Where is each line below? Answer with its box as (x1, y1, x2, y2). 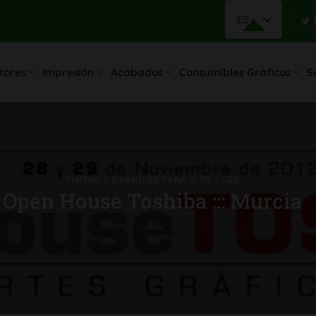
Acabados (110, 65, 163, 79)
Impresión (42, 65, 95, 79)
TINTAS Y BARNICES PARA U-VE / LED (66, 173, 240, 185)
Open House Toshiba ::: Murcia (3, 187, 303, 215)
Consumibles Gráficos (178, 65, 291, 79)
